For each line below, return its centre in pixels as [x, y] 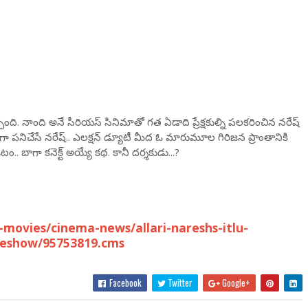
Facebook [125, 283]
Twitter [179, 283]
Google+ [235, 283]
